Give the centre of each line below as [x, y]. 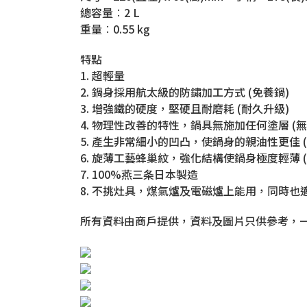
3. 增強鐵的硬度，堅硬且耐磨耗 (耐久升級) [185, 108]
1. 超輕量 [102, 75]
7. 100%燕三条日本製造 [139, 174]
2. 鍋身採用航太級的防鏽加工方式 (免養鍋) [185, 91]
